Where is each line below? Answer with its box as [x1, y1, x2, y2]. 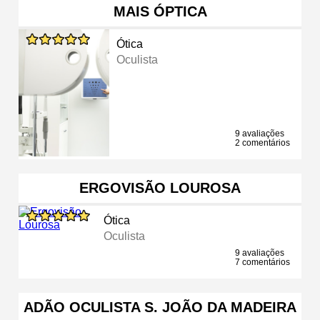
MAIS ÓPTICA [113, 3, 207, 19]
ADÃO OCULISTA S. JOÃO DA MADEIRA [24, 299, 296, 315]
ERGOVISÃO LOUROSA [79, 179, 241, 196]
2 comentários [235, 137, 290, 148]
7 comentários [235, 256, 290, 267]
